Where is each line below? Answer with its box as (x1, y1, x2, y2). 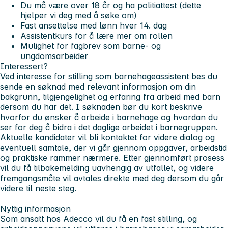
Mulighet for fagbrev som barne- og (20, 41, 163, 51)
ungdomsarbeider (20, 51, 88, 62)
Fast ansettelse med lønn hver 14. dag (20, 20, 167, 31)
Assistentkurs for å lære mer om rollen (20, 31, 173, 41)
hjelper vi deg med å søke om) (20, 10, 137, 21)
